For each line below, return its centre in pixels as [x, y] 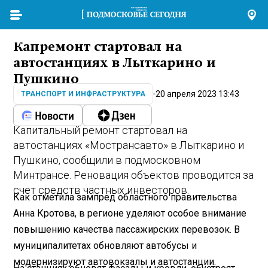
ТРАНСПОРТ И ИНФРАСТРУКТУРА [83, 94]
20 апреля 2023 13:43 [198, 94]
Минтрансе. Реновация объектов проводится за [134, 175]
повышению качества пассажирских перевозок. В [127, 229]
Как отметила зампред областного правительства [125, 197]
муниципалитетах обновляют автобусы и [105, 245]
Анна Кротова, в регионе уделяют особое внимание [130, 213]
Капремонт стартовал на [98, 47]
